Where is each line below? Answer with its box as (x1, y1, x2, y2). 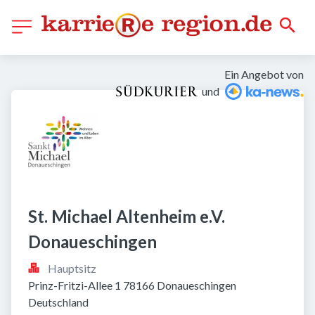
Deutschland (28, 295, 89, 309)
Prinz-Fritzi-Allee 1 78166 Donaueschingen (28, 278, 236, 292)
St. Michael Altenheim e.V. (28, 206, 225, 226)
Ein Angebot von (224, 67, 304, 81)
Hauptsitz (48, 262, 96, 275)
